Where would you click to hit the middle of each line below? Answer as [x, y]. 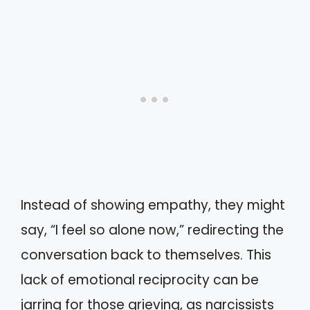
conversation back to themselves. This [146, 255]
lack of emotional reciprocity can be [140, 280]
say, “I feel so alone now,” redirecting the [152, 230]
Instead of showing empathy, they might [153, 205]
